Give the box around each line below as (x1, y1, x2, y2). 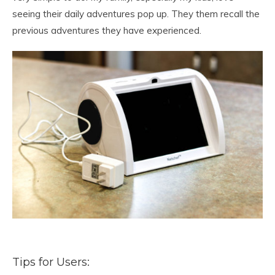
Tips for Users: (12, 254, 90, 269)
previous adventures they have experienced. (12, 25, 201, 37)
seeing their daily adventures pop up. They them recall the (12, 8, 260, 20)
